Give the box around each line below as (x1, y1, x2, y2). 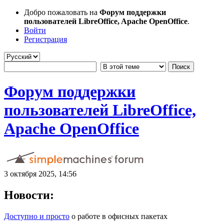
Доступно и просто (4, 211, 69, 220)
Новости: (4, 188, 54, 201)
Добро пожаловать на (24, 8, 99, 16)
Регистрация (24, 35, 67, 43)
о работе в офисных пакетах (69, 211, 167, 220)
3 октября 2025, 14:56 (4, 169, 76, 178)
